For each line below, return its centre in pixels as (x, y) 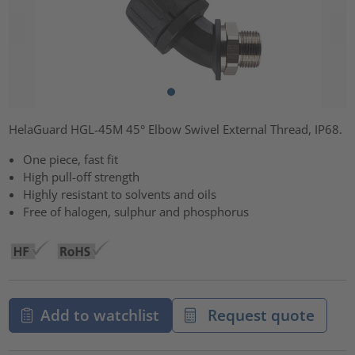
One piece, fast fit (71, 159)
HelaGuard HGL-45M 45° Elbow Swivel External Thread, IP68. (176, 129)
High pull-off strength (82, 176)
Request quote (260, 315)
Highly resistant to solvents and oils (120, 194)
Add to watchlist (99, 315)
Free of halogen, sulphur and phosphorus (136, 211)
